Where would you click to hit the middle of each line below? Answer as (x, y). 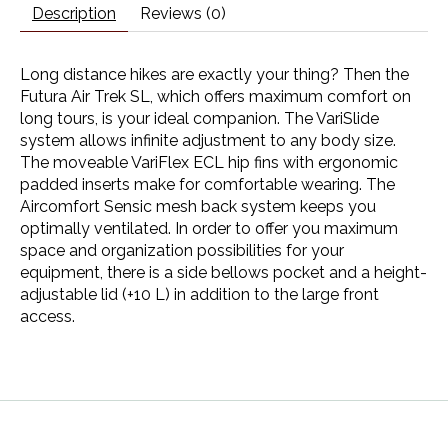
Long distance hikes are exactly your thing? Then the (214, 74)
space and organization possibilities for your (182, 250)
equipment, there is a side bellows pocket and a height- (223, 272)
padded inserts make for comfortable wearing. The (207, 184)
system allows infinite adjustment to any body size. (208, 140)
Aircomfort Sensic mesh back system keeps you (198, 206)
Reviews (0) (183, 13)
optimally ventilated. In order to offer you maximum (209, 228)
